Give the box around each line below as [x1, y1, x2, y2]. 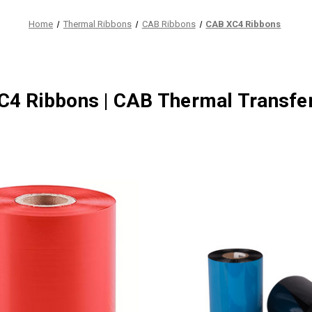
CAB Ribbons [141, 19, 196, 29]
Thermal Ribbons [63, 19, 132, 29]
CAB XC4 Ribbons [205, 19, 281, 29]
